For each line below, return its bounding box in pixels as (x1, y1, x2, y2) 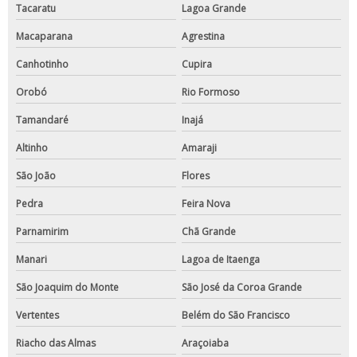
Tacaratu (16, 2, 56, 16)
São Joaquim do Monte (16, 280, 119, 295)
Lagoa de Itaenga (181, 253, 260, 267)
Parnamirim (16, 225, 69, 239)
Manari (16, 253, 47, 267)
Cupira (181, 57, 212, 72)
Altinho (16, 141, 48, 155)
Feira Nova (181, 197, 230, 211)
